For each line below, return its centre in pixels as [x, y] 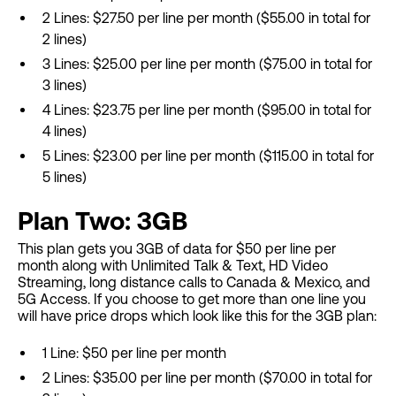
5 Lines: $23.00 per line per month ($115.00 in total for [208, 156]
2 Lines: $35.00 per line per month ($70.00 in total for [207, 378]
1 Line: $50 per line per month [134, 353]
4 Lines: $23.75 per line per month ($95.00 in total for [207, 110]
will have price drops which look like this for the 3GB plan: [197, 316]
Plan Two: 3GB [103, 221]
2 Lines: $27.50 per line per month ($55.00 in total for [206, 18]
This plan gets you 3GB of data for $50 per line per [177, 249]
